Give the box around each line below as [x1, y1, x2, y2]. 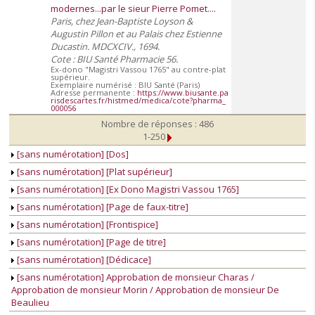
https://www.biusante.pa [137, 87, 229, 98]
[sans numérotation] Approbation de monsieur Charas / [15, 271, 255, 284]
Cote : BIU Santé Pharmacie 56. [51, 53, 178, 66]
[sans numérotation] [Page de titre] [15, 236, 166, 249]
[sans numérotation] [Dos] [15, 148, 129, 161]
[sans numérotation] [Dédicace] [15, 253, 151, 266]
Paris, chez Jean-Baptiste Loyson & [51, 15, 193, 28]
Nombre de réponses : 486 [101, 117, 214, 131]
